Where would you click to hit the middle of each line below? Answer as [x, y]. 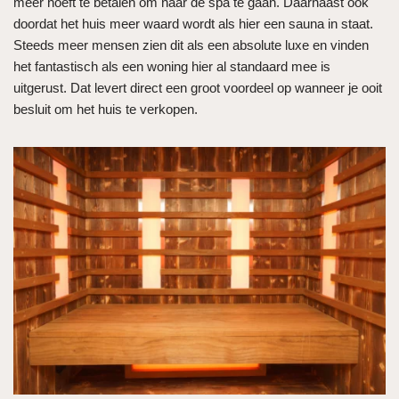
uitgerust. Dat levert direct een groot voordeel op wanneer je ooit [198, 87]
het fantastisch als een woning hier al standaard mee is [172, 66]
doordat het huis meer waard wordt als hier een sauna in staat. [193, 23]
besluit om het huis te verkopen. [107, 109]
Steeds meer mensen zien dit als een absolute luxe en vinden [191, 45]
